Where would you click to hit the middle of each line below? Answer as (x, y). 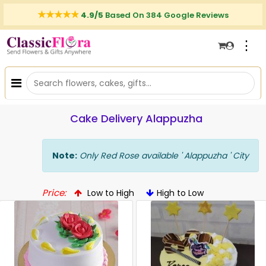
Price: (54, 193)
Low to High (110, 193)
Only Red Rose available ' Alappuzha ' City (163, 156)
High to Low (180, 193)
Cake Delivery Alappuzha (136, 118)
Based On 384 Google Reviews (167, 15)
